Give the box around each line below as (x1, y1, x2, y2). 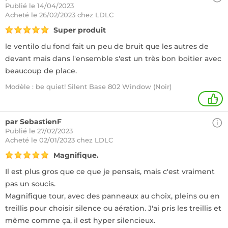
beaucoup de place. (5, 66, 77, 75)
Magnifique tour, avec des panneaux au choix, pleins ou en (5, 191, 220, 201)
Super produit (53, 25, 106, 35)
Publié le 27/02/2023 (5, 127, 73, 135)
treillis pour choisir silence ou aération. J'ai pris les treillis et (5, 204, 221, 213)
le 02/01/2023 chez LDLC (31, 136, 113, 144)
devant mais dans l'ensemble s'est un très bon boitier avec (5, 54, 221, 63)
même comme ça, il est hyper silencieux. (5, 216, 155, 225)
